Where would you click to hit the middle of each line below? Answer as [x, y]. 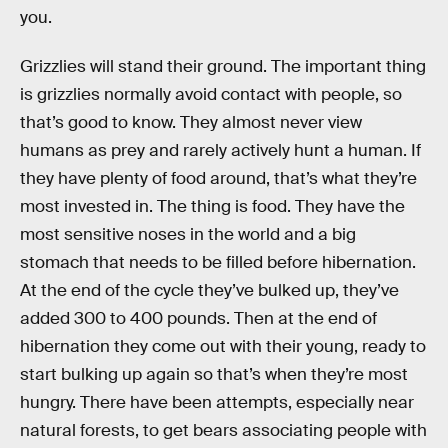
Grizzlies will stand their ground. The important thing [223, 67]
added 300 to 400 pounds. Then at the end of [198, 319]
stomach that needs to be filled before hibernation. [218, 263]
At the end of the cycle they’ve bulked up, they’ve [209, 291]
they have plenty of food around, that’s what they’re [218, 179]
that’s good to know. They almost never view [191, 123]
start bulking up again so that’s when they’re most [214, 375]
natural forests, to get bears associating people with [223, 431]
